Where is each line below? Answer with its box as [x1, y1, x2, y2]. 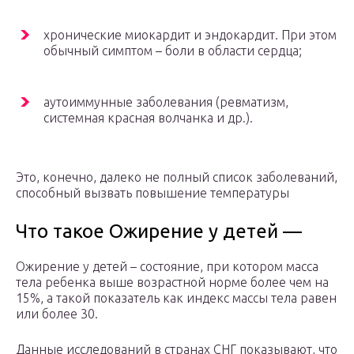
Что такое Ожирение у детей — [16, 220, 302, 243]
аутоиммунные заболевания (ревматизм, [43, 95, 288, 110]
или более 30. [16, 307, 98, 322]
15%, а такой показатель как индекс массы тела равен [16, 291, 337, 306]
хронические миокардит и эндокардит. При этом [43, 28, 337, 43]
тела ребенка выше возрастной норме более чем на [16, 275, 329, 290]
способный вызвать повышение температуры [16, 186, 289, 201]
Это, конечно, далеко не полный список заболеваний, [16, 170, 337, 185]
